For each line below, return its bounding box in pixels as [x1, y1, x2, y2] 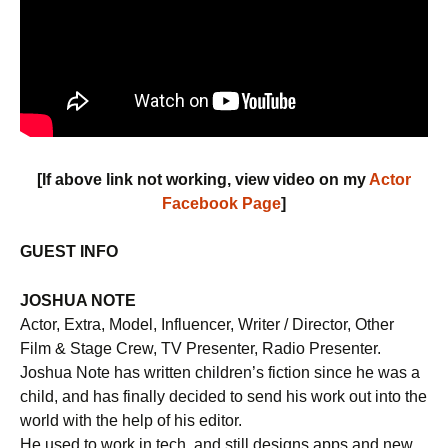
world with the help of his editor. [20, 412, 242, 430]
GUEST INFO [20, 243, 118, 261]
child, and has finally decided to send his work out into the [20, 388, 427, 406]
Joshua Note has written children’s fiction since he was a [20, 364, 420, 382]
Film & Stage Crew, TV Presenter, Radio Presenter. [20, 340, 381, 358]
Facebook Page [162, 195, 281, 213]
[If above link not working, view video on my [37, 171, 369, 189]
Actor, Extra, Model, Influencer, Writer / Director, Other [20, 316, 394, 334]
